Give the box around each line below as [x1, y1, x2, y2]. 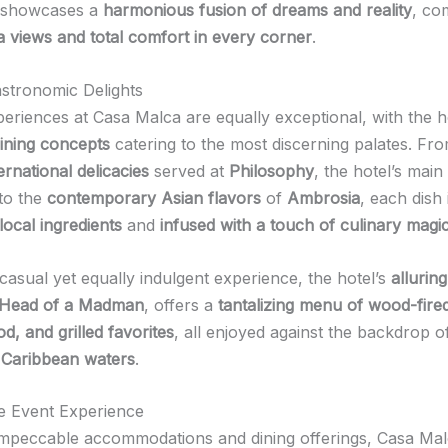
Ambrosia [287, 187, 360, 208]
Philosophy [229, 160, 314, 181]
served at [149, 160, 229, 181]
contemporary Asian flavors [47, 187, 261, 208]
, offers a [144, 294, 218, 315]
